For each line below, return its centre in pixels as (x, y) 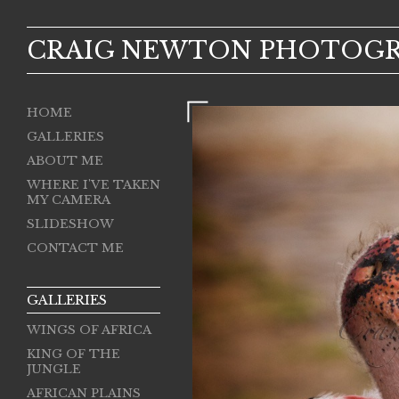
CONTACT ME (75, 248)
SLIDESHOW (70, 224)
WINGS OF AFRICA (89, 330)
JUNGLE (54, 369)
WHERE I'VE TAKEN (94, 185)
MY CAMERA (69, 200)
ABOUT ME (65, 161)
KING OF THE (73, 354)
